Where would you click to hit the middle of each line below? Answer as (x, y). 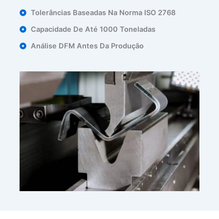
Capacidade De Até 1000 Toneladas (93, 29)
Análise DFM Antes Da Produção (87, 46)
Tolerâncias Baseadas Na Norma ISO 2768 (103, 12)
